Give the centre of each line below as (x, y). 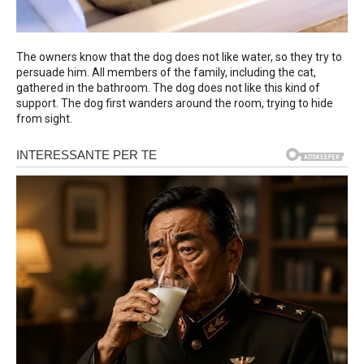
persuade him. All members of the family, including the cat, (166, 73)
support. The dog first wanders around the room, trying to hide (175, 104)
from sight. (44, 119)
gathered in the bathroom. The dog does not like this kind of (168, 88)
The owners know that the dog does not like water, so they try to (179, 57)
